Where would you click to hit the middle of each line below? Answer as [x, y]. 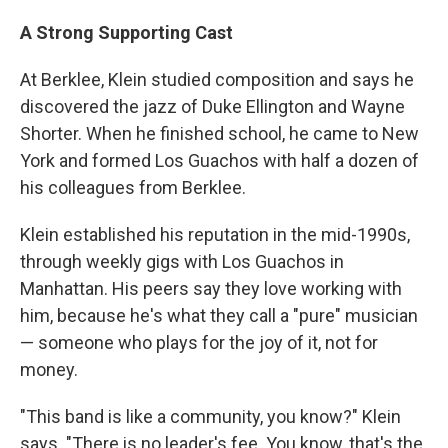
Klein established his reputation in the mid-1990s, [215, 234]
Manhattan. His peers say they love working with [211, 288]
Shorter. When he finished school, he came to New [219, 133]
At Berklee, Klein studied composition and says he [217, 79]
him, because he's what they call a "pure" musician [219, 315]
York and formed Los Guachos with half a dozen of [219, 160]
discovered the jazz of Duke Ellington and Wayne [212, 106]
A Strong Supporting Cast [126, 32]
